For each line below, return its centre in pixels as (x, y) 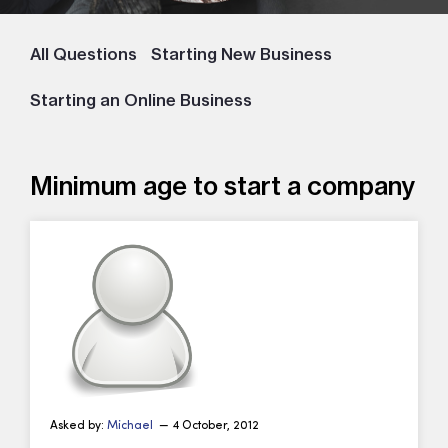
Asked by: (78, 426)
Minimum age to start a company (222, 186)
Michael (131, 426)
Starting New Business (241, 54)
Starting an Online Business (141, 100)
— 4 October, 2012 (207, 426)
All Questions (83, 54)
